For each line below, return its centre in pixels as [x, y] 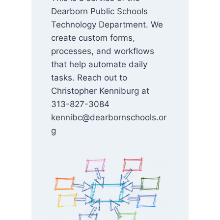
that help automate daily [99, 64]
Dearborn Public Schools [99, 11]
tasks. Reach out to [89, 78]
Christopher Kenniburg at [100, 91]
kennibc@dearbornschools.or [109, 117]
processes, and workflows [103, 51]
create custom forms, [93, 38]
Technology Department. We [107, 25]
